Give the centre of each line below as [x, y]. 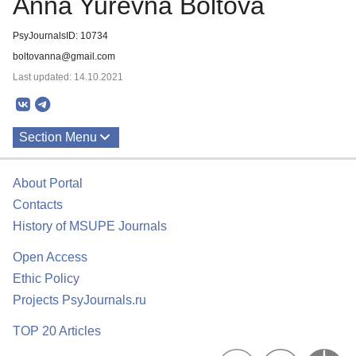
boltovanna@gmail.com [64, 56]
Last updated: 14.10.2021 [68, 77]
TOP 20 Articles [57, 331]
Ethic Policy [46, 279]
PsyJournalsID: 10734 [60, 36]
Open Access [50, 257]
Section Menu [58, 137]
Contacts [38, 205]
